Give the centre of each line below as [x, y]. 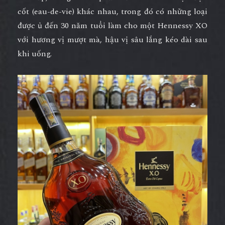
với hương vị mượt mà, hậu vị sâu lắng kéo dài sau [113, 39]
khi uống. [36, 53]
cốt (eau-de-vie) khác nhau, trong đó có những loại [113, 11]
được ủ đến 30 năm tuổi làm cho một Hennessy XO [113, 25]
